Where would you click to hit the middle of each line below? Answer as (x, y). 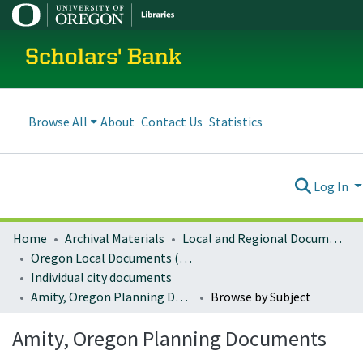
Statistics (236, 121)
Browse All (58, 121)
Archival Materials (115, 238)
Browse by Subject (261, 297)
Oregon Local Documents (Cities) (186, 258)
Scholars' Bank (104, 58)
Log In (333, 186)
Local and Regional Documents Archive (335, 238)
